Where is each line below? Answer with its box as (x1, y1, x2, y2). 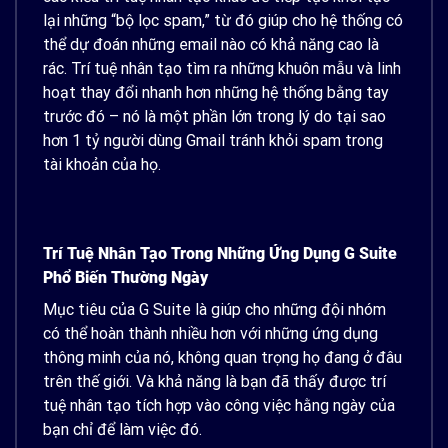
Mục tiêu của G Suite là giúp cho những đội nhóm (43, 300, 386, 320)
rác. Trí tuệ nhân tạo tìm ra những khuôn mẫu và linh (43, 58, 401, 78)
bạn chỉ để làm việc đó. (43, 420, 206, 440)
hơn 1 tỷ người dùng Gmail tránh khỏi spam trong (43, 130, 383, 150)
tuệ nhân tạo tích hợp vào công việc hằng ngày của (43, 396, 395, 416)
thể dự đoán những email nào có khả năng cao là (43, 34, 379, 54)
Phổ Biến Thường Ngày (43, 268, 208, 288)
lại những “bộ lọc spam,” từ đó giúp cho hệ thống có (43, 10, 403, 30)
